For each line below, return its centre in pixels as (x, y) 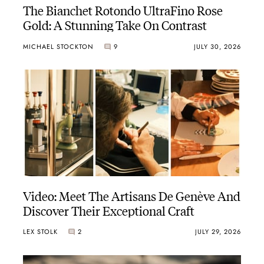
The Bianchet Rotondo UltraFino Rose (123, 10)
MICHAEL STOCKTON (58, 46)
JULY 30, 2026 (218, 46)
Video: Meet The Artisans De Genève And (131, 195)
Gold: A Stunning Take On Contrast (115, 25)
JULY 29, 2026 (218, 232)
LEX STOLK (40, 232)
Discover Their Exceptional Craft (108, 210)
